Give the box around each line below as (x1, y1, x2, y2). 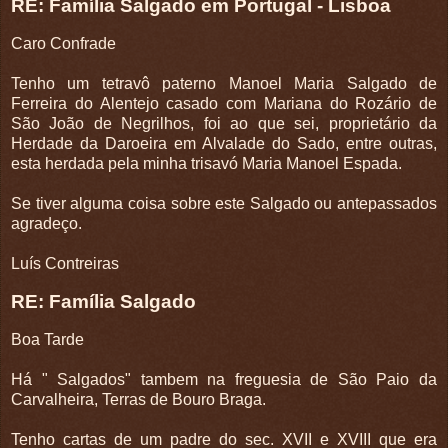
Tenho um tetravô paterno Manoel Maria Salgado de (11, 75, 437, 93)
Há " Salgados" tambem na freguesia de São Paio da (11, 370, 437, 388)
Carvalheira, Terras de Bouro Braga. (11, 390, 266, 408)
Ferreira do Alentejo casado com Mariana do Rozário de (11, 95, 437, 113)
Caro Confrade (11, 35, 116, 53)
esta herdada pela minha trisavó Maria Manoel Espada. (11, 155, 402, 173)
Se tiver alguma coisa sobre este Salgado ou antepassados (11, 195, 437, 213)
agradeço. (11, 215, 82, 233)
